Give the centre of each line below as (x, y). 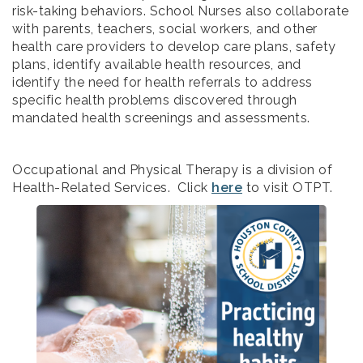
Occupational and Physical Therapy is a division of (172, 170)
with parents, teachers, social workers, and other (165, 29)
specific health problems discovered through (155, 100)
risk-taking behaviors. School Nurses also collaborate (181, 11)
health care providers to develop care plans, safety (174, 47)
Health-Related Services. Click (112, 188)
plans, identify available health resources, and (157, 65)
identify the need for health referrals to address (162, 83)
